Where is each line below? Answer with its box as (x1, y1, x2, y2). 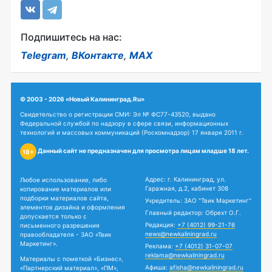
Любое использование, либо (20, 176, 107, 183)
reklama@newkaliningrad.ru (145, 251, 225, 259)
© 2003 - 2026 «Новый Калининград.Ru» (20, 95, 144, 103)
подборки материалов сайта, (20, 194, 109, 202)
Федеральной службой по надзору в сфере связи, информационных (20, 120, 228, 127)
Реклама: (145, 242, 175, 250)
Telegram (21, 49, 66, 61)
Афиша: (145, 263, 169, 271)
